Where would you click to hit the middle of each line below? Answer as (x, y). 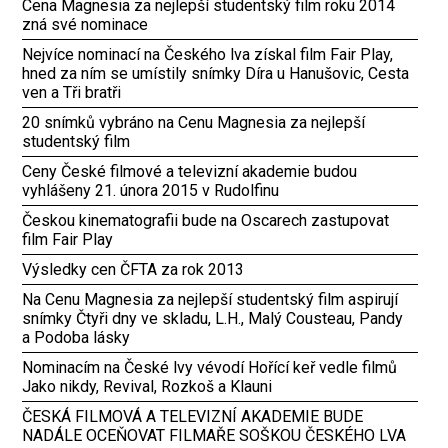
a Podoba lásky (76, 337)
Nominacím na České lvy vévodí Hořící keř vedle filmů (210, 367)
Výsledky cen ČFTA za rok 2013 (133, 269)
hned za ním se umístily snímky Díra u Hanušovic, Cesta (216, 73)
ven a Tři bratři (72, 92)
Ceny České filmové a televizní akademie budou (190, 171)
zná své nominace (85, 24)
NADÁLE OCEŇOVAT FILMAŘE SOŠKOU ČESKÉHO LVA (214, 435)
